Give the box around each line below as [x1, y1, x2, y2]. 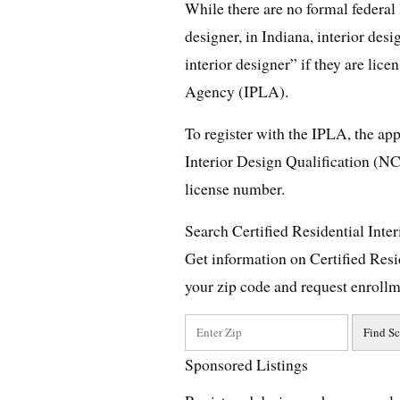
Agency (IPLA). [185, 80, 288, 103]
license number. [185, 178, 285, 200]
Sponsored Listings [185, 354, 308, 376]
